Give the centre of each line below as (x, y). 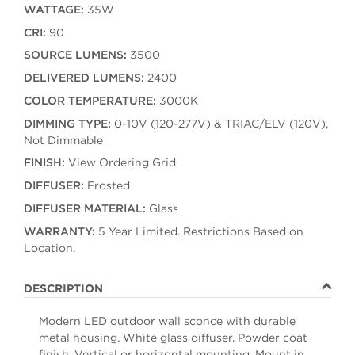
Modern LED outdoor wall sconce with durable (167, 321)
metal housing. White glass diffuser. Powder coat (173, 337)
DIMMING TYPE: (67, 123)
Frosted (107, 186)
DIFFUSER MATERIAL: (84, 208)
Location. (49, 248)
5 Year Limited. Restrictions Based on (199, 231)
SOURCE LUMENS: (75, 55)
